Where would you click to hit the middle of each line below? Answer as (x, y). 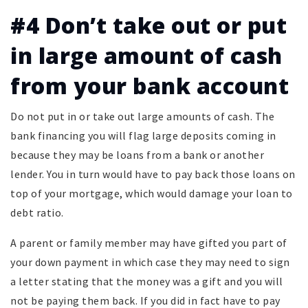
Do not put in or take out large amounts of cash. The (142, 117)
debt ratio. (37, 213)
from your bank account (150, 86)
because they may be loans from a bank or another (137, 155)
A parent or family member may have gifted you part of (149, 243)
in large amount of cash (146, 56)
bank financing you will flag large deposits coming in (143, 136)
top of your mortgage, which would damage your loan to (152, 194)
